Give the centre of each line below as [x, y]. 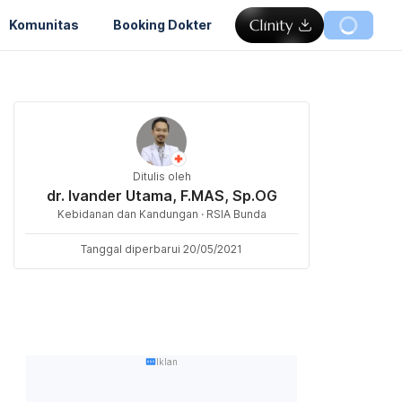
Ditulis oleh [162, 176]
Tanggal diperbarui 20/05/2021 [162, 249]
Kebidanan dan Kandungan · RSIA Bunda [162, 214]
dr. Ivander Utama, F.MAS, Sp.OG [162, 196]
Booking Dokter [162, 24]
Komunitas [44, 24]
